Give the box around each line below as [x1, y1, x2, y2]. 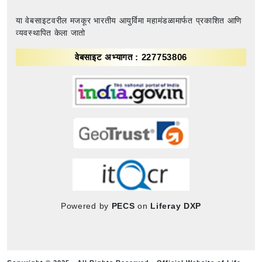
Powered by [60, 201, 112, 211]
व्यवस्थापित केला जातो [16, 27, 86, 37]
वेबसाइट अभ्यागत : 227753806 [74, 51, 188, 62]
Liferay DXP [150, 201, 202, 211]
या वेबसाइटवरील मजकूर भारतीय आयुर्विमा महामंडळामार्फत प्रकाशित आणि [16, 15, 243, 25]
